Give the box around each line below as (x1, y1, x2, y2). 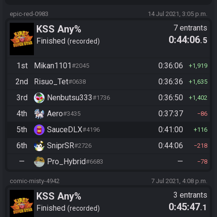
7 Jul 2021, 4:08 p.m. (151, 177, 207, 185)
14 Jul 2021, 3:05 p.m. (148, 10, 207, 17)
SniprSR (47, 140, 74, 150)
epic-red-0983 (10, 10, 48, 17)
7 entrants (173, 23, 207, 32)
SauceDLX (47, 124, 82, 134)
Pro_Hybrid (47, 156, 86, 166)
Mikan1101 (34, 61, 72, 70)
